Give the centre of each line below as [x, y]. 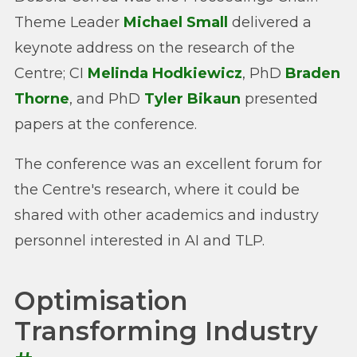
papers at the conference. [106, 125]
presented [279, 99]
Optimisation [101, 300]
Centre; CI [51, 74]
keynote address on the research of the [155, 48]
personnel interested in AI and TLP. [139, 241]
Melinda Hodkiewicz [165, 74]
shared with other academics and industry [167, 216]
